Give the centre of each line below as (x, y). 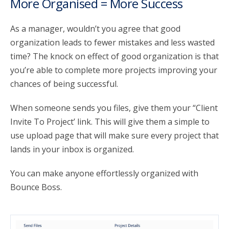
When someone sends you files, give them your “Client (114, 108)
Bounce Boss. (36, 187)
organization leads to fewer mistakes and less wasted (112, 42)
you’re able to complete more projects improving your (114, 70)
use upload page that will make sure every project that (114, 135)
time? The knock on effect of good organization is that (114, 56)
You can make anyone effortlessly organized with (104, 173)
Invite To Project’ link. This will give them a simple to (110, 121)
